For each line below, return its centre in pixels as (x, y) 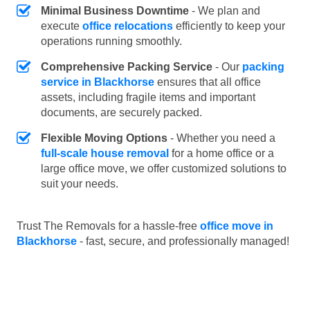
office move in (237, 226)
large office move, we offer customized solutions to (164, 169)
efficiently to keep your (229, 26)
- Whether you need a (221, 138)
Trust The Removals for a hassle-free (108, 226)
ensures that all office (208, 82)
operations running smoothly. (111, 42)
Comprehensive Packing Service (127, 67)
